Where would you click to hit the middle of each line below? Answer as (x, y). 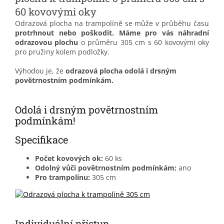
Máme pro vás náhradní (164, 32)
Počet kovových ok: (69, 158)
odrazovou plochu (47, 42)
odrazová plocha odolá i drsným (121, 70)
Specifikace (41, 140)
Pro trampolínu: (63, 177)
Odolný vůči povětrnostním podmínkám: (106, 167)
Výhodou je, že (40, 70)
